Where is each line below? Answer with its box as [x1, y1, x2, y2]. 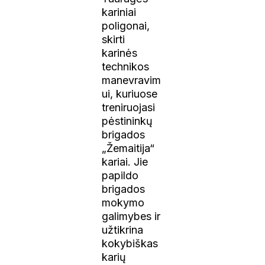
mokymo [102, 196, 145, 209]
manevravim [102, 73, 161, 86]
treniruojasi [102, 101, 156, 114]
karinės [102, 46, 138, 59]
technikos [102, 60, 150, 73]
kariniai [102, 5, 137, 18]
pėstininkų [102, 114, 153, 127]
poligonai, [102, 19, 150, 32]
